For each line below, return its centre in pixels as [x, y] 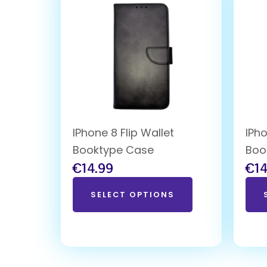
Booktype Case [113, 150]
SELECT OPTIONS [133, 194]
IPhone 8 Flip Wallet [123, 132]
